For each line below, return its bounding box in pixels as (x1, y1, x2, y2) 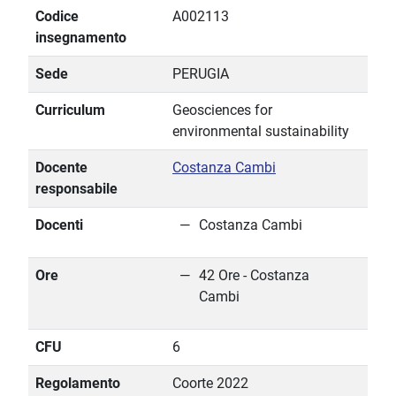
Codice (35, 8, 79, 26)
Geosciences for (172, 102, 272, 119)
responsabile (35, 180, 118, 198)
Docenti (35, 217, 83, 234)
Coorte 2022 (172, 375, 248, 392)
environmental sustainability (172, 123, 349, 141)
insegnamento (35, 29, 126, 47)
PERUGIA (172, 65, 229, 83)
